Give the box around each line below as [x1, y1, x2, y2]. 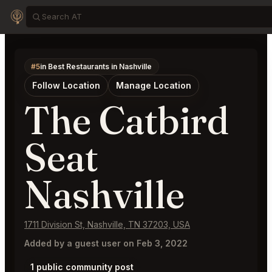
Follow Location [32, 80, 100, 91]
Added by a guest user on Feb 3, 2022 [24, 238, 188, 249]
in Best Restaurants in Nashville [40, 61, 152, 71]
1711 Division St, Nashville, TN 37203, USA [24, 219, 190, 230]
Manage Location [116, 80, 191, 91]
